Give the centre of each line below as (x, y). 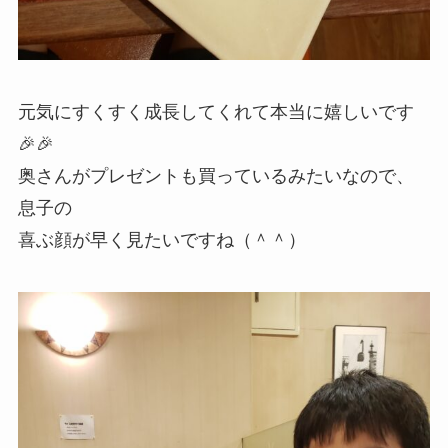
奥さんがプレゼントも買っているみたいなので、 (215, 176)
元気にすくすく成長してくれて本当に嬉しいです (215, 112)
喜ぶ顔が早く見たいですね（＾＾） (161, 240)
